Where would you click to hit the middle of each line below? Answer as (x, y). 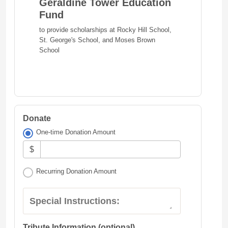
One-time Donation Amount (76, 132)
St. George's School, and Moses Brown (97, 40)
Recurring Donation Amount (77, 172)
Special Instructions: (75, 201)
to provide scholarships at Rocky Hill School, (105, 30)
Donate (37, 118)
